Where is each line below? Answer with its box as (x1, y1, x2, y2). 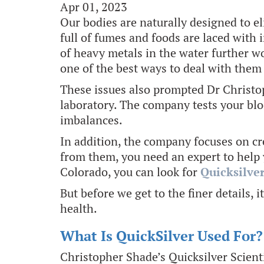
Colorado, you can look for (60, 164, 200, 180)
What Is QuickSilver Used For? (60, 226, 263, 245)
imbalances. (60, 112, 123, 128)
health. (60, 200, 97, 216)
